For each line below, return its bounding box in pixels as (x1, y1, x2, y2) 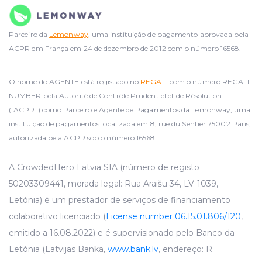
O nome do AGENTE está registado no (9, 77, 141, 86)
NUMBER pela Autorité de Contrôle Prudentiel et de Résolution (9, 91, 222, 100)
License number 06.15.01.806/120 (106, 211, 241, 222)
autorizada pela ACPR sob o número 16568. (9, 133, 157, 142)
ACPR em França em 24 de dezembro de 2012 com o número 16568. (9, 43, 242, 53)
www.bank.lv (108, 243, 158, 254)
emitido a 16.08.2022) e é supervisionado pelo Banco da (9, 227, 235, 238)
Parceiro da (9, 29, 50, 39)
